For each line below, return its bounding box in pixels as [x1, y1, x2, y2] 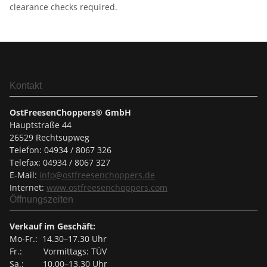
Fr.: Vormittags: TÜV [10, 246, 107, 257]
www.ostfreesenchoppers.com [46, 182, 167, 194]
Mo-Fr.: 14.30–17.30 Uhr [10, 233, 107, 245]
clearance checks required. [10, 1, 117, 13]
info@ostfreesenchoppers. [39, 169, 145, 181]
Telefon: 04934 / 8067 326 [10, 144, 111, 156]
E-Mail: [10, 169, 39, 181]
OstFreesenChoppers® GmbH [10, 107, 131, 119]
